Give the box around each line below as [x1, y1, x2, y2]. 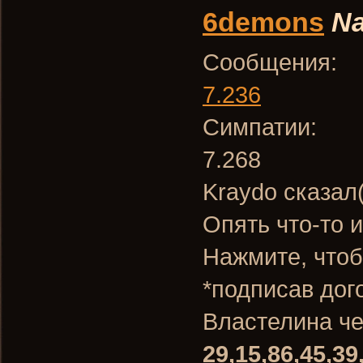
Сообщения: [203, 49, 337, 75]
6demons [203, 6, 324, 37]
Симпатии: [203, 113, 317, 140]
